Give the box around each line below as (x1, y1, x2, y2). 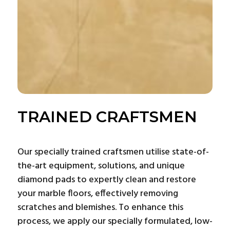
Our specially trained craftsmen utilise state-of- (17, 144, 209, 160)
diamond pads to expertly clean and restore (17, 172, 196, 187)
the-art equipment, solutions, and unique (17, 158, 185, 174)
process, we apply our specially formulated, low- (17, 214, 213, 229)
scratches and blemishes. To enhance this (17, 200, 183, 215)
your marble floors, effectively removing (17, 186, 178, 201)
